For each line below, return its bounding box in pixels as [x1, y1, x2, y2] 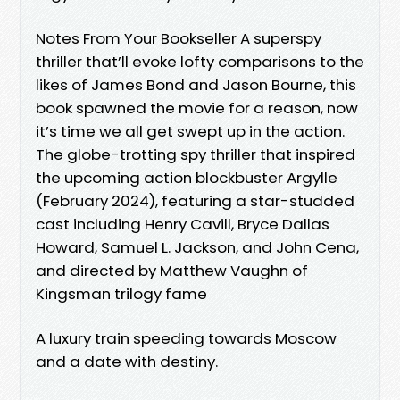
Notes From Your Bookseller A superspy [36, 27, 321, 49]
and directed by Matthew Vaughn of [36, 259, 308, 281]
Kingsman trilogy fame [36, 282, 207, 304]
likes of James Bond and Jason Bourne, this [36, 73, 356, 96]
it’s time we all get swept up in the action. [36, 120, 345, 142]
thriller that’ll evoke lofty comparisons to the [36, 50, 364, 72]
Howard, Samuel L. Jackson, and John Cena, [36, 236, 359, 258]
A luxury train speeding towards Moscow [36, 327, 337, 349]
